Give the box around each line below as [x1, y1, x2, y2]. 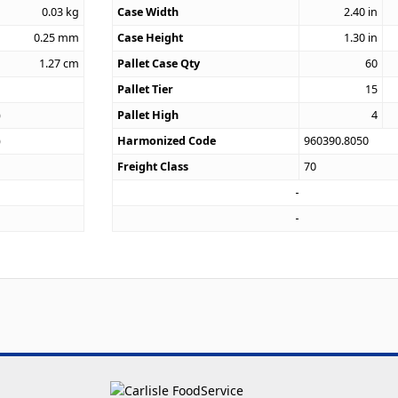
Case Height [117, 29, 184, 45]
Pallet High [117, 107, 179, 123]
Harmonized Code [117, 132, 217, 148]
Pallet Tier [117, 81, 174, 97]
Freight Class [117, 158, 189, 174]
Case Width [117, 4, 179, 20]
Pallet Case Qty [117, 55, 201, 71]
